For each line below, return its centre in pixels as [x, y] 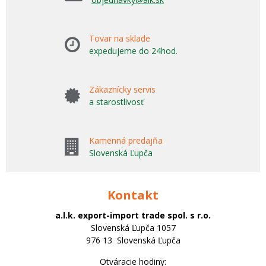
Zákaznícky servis [122, 90]
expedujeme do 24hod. [133, 51]
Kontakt [133, 195]
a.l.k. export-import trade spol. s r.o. [133, 216]
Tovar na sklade [120, 39]
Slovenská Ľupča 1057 [133, 228]
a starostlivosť [116, 102]
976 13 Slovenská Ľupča [133, 240]
